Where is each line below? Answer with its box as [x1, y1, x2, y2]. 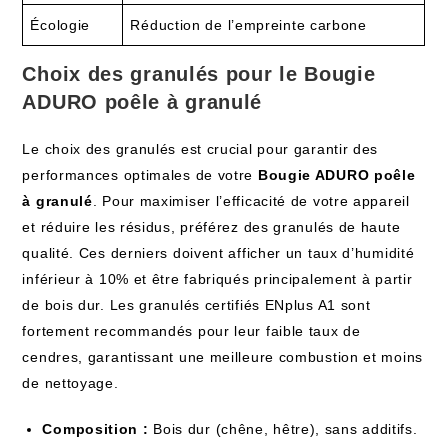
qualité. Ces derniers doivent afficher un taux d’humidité [22, 245, 415, 261]
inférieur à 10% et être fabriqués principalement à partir [22, 271, 413, 287]
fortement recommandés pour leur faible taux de [22, 323, 361, 339]
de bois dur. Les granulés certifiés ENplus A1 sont [22, 297, 371, 313]
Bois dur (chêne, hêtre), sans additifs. [148, 421, 418, 437]
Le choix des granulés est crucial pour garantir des [22, 141, 379, 157]
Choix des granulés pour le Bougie [22, 63, 376, 85]
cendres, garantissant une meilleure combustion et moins [22, 349, 423, 365]
